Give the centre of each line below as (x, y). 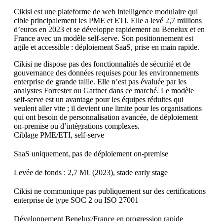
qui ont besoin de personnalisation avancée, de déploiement (106, 117)
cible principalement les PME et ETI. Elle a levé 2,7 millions (108, 21)
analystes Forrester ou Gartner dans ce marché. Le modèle (104, 91)
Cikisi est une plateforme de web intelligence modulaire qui (106, 12)
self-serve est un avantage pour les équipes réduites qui (99, 100)
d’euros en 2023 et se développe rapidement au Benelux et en (109, 30)
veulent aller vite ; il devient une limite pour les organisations (108, 109)
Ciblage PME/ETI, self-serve (59, 135)
